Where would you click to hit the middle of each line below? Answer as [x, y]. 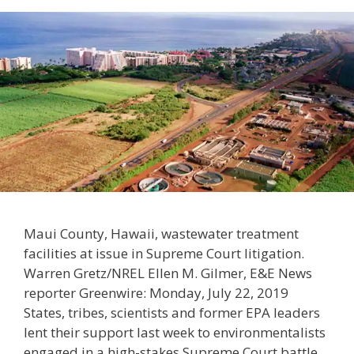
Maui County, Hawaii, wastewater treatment [161, 234]
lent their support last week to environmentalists [175, 333]
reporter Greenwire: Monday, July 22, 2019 [156, 293]
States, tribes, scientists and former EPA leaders [172, 313]
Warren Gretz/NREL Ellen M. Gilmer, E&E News [168, 273]
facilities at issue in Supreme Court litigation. [164, 254]
